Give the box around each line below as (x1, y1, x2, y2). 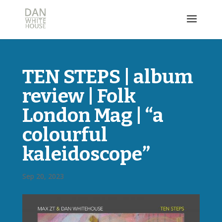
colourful (22, 123, 108, 146)
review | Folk (22, 85, 136, 108)
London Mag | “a (22, 104, 164, 127)
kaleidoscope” (22, 143, 150, 166)
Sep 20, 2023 (22, 171, 64, 181)
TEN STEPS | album (22, 65, 193, 88)
